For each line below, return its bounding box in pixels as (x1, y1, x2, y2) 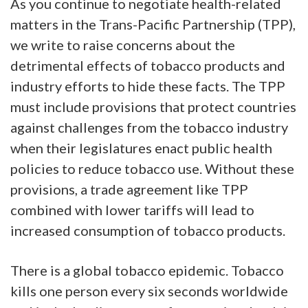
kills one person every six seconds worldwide (10, 282, 288, 299)
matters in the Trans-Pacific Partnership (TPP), (10, 15, 296, 32)
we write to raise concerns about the (10, 36, 235, 53)
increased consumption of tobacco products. (10, 221, 285, 239)
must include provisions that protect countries (10, 98, 296, 115)
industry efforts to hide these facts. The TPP (10, 77, 285, 94)
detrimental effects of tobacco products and (10, 56, 285, 74)
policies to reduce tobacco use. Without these (10, 159, 294, 177)
